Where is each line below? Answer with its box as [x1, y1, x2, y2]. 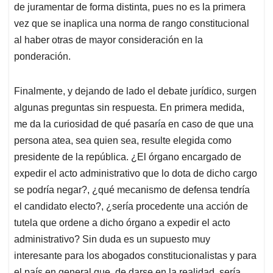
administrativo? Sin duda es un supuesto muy [14, 234, 210, 245]
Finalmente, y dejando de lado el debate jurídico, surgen [14, 86, 257, 97]
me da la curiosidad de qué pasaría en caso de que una [14, 119, 253, 130]
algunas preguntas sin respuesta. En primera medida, [14, 102, 244, 113]
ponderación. [14, 51, 71, 62]
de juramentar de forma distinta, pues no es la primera [14, 2, 246, 13]
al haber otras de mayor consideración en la [14, 35, 203, 46]
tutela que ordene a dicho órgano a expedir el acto [14, 218, 230, 229]
